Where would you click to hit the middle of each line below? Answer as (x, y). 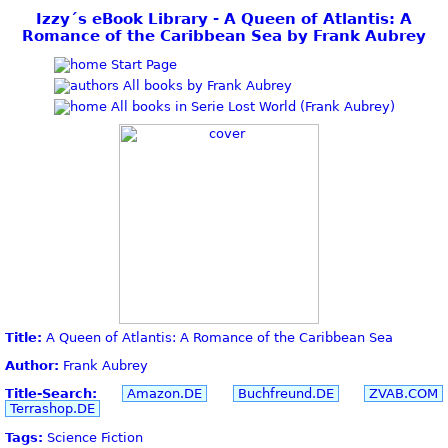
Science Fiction (93, 437)
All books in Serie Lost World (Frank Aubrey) (250, 106)
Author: (32, 366)
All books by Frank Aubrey (205, 85)
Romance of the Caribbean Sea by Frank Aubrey (224, 35)
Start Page (141, 64)
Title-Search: (51, 394)
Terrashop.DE (52, 409)
